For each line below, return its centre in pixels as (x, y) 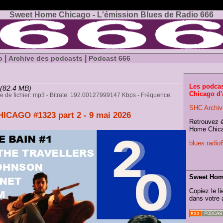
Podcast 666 (110, 58)
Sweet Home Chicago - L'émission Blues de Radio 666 (111, 15)
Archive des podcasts (46, 58)
